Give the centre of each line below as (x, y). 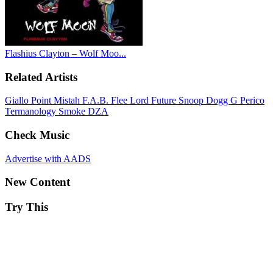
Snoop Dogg (204, 101)
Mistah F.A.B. (82, 101)
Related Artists (41, 77)
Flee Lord (131, 101)
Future (165, 101)
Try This (27, 207)
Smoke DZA (83, 112)
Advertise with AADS (48, 158)
